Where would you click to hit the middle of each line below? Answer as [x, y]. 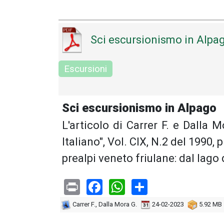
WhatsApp [161, 186]
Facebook [136, 186]
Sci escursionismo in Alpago [139, 108]
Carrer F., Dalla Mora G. [104, 204]
